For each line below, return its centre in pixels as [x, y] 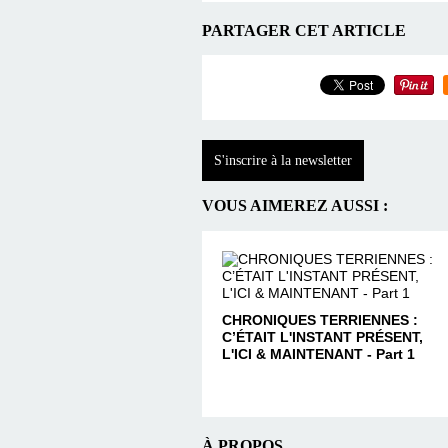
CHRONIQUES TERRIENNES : [320, 319]
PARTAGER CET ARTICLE [304, 30]
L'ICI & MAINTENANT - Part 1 [318, 353]
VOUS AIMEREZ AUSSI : [295, 206]
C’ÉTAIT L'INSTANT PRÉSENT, [322, 336]
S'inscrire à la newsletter [283, 160]
